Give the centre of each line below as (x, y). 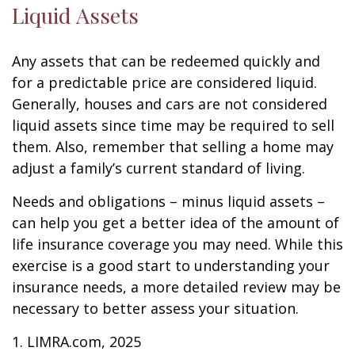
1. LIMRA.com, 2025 (76, 342)
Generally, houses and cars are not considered (170, 104)
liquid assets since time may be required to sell (173, 125)
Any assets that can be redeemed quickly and (166, 61)
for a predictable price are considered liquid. (164, 82)
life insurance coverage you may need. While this (177, 244)
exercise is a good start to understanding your (171, 265)
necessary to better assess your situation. (155, 308)
